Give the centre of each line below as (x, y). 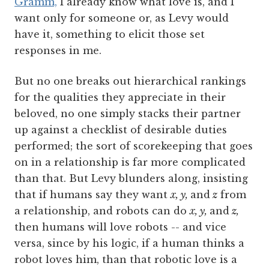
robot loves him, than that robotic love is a (126, 260)
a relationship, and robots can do (102, 211)
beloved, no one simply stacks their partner (128, 114)
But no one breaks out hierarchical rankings (130, 81)
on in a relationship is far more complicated (130, 162)
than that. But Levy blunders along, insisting (131, 179)
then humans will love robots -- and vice (120, 227)
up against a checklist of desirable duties (121, 130)
